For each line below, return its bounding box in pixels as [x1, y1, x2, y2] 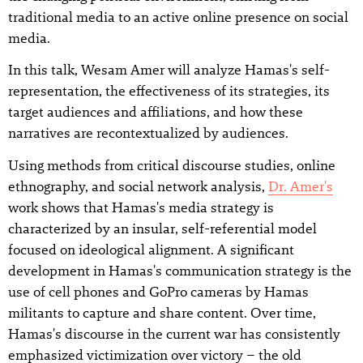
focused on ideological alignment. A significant [8, 241, 294, 258]
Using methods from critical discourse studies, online [8, 156, 335, 173]
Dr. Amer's [268, 177, 333, 194]
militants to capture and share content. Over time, [8, 304, 316, 321]
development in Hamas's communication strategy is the [8, 262, 352, 279]
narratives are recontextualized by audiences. [8, 125, 288, 142]
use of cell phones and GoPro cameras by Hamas [8, 283, 309, 300]
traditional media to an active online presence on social [8, 8, 348, 25]
